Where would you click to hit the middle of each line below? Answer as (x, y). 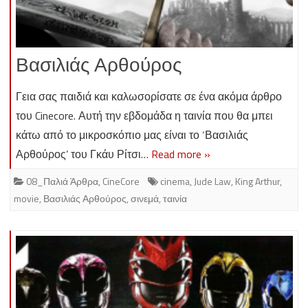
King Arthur (257, 181)
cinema (175, 181)
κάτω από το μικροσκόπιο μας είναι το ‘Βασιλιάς (132, 135)
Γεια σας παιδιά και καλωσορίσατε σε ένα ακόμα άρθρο (149, 97)
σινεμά (145, 199)
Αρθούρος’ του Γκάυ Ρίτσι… (84, 154)
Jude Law (212, 181)
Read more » (181, 154)
